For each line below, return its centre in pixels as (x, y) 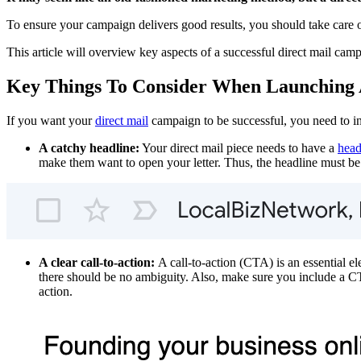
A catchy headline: (89, 148)
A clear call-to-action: (98, 263)
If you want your (51, 121)
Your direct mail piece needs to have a (239, 148)
